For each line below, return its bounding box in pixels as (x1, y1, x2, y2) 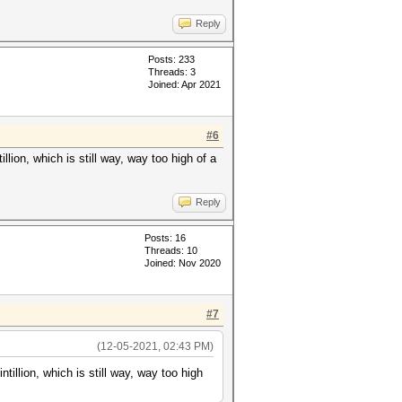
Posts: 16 (144, 232, 186, 243)
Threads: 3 (148, 66, 196, 77)
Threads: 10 (144, 245, 197, 256)
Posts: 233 (148, 54, 195, 65)
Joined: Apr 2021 (148, 79, 221, 90)
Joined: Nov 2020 (144, 258, 221, 268)
